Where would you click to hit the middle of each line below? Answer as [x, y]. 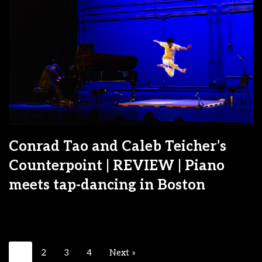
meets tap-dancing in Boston [107, 185]
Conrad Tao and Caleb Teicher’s [118, 146]
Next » [123, 252]
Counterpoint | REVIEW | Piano [117, 166]
